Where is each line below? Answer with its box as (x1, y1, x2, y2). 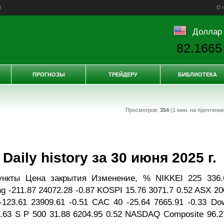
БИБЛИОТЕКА (178, 71, 217, 77)
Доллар (192, 26, 222, 36)
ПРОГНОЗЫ (32, 71, 65, 77)
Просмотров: (125, 107, 160, 113)
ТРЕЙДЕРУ (108, 71, 137, 77)
